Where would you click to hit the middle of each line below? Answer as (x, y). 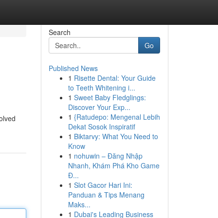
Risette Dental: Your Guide (115, 78)
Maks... (79, 204)
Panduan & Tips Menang (106, 195)
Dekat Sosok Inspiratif (101, 127)
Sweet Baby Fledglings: (110, 97)
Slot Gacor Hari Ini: (103, 185)
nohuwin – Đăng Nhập (108, 156)
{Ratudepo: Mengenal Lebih (117, 117)
